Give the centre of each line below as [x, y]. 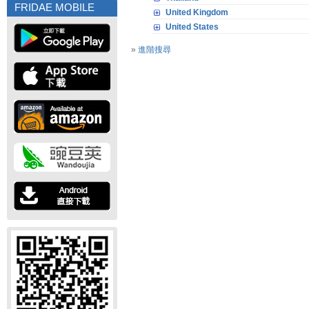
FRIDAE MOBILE [54, 8]
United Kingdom [197, 12]
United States [192, 27]
